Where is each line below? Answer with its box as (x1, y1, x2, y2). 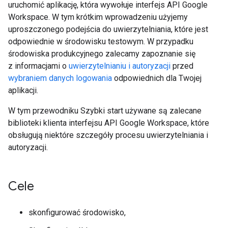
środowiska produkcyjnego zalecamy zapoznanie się (8, 49, 195, 59)
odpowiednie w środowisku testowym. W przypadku (8, 37, 193, 46)
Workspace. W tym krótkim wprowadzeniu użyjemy (8, 12, 188, 22)
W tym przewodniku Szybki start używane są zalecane (8, 106, 202, 116)
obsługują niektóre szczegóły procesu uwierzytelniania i (8, 130, 208, 140)
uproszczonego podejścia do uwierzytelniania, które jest (8, 24, 208, 34)
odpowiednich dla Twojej (112, 73, 202, 83)
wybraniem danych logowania (8, 73, 112, 83)
